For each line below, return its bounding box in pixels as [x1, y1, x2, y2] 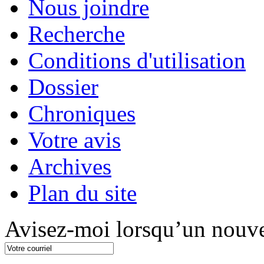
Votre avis [28, 127, 121, 153]
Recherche [28, 21, 125, 47]
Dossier [28, 74, 98, 100]
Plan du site [28, 180, 137, 206]
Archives [28, 154, 111, 180]
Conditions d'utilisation [28, 48, 246, 74]
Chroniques [28, 101, 136, 127]
